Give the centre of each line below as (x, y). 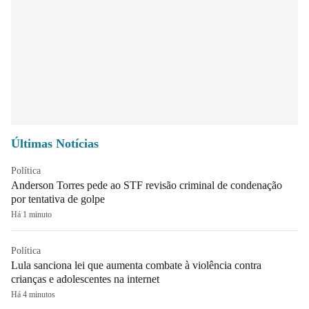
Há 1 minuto (31, 214)
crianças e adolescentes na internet (85, 279)
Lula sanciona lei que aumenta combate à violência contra (136, 265)
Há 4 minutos (33, 294)
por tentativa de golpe (58, 199)
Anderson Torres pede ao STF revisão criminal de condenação (147, 185)
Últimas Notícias (55, 143)
